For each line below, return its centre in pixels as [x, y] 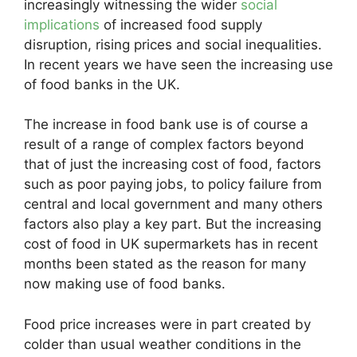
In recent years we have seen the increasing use [178, 64]
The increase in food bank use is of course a [166, 125]
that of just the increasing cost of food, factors [173, 165]
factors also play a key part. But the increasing [173, 224]
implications [62, 24]
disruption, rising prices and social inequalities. [173, 44]
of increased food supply [181, 24]
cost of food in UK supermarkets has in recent [171, 244]
